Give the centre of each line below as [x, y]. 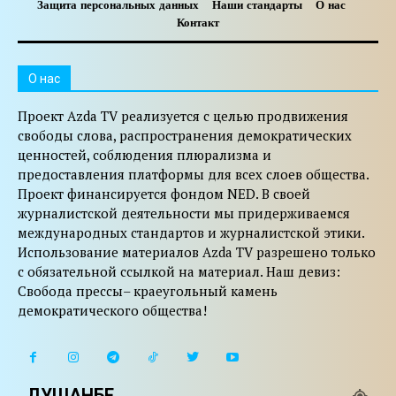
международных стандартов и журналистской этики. [191, 232]
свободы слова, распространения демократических [185, 135]
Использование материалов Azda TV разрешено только [197, 251]
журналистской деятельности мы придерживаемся [184, 213]
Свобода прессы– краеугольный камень [148, 290]
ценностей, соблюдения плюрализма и [145, 154]
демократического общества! [112, 310]
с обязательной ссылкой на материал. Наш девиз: [179, 271]
